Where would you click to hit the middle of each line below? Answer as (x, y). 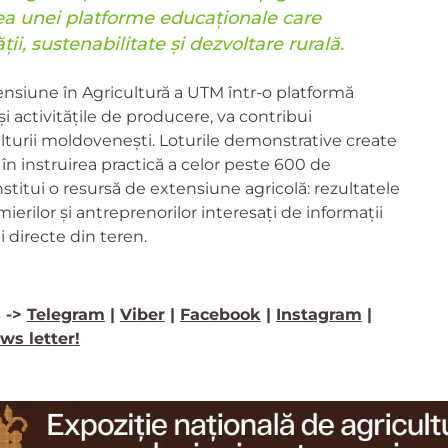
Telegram (65, 314)
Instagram (318, 314)
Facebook (220, 314)
